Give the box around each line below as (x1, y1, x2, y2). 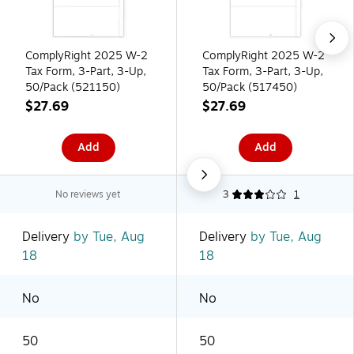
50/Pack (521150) (25, 78, 120, 96)
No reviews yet (55, 186, 121, 201)
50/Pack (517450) (202, 78, 297, 96)
